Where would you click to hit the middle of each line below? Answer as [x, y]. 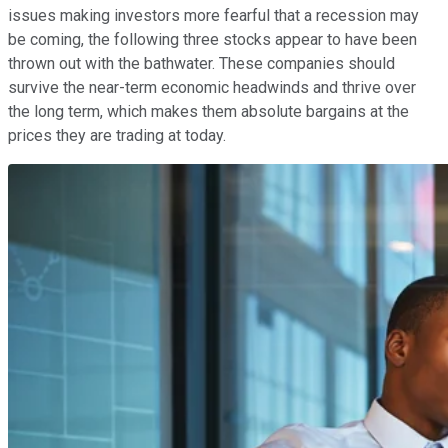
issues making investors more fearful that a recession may [213, 15]
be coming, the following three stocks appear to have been [212, 39]
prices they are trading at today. [117, 135]
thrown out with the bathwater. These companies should [201, 63]
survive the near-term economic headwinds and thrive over [212, 87]
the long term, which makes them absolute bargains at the [208, 111]
